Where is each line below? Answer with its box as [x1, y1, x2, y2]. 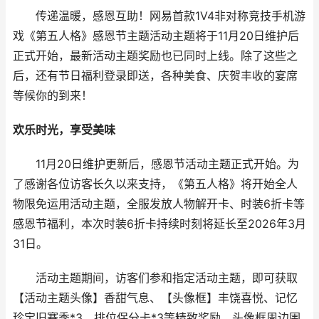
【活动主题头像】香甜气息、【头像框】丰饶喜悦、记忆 [13, 291, 298, 305]
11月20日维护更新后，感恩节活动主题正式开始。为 [13, 157, 299, 171]
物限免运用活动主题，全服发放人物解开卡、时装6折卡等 [13, 197, 305, 211]
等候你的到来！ [13, 89, 93, 103]
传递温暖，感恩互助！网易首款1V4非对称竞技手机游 [13, 9, 305, 23]
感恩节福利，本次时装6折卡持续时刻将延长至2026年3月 [13, 217, 306, 231]
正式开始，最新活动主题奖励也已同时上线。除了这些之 [13, 49, 298, 63]
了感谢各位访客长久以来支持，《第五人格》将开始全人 [13, 177, 298, 191]
